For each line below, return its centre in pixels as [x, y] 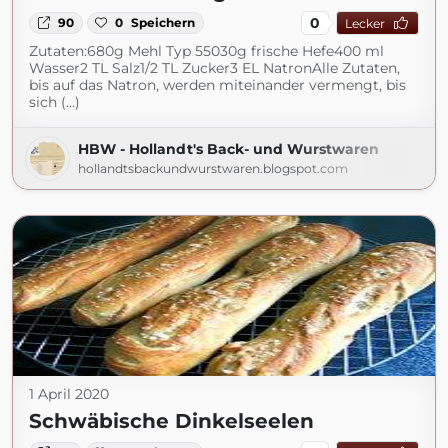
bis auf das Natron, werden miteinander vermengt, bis [217, 85]
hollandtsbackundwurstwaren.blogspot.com [213, 168]
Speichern [163, 22]
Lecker [364, 23]
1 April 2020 [69, 394]
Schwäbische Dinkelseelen [171, 421]
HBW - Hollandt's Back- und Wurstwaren [228, 149]
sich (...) [54, 102]
